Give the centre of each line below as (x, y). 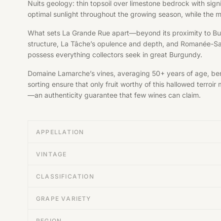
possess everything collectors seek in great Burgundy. (115, 55)
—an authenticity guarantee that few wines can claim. (114, 95)
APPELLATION (60, 132)
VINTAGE (52, 154)
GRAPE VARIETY (64, 199)
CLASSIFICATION (65, 176)
